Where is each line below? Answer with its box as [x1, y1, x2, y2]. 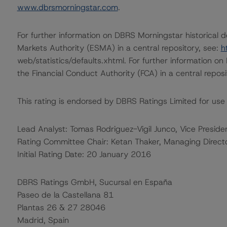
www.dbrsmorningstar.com [17, 2, 118, 13]
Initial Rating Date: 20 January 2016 [17, 149, 151, 160]
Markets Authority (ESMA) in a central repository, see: [17, 43, 221, 53]
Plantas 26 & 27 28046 [17, 202, 105, 213]
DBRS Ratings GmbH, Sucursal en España [17, 177, 172, 187]
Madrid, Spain [17, 215, 69, 225]
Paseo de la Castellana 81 [17, 190, 113, 200]
